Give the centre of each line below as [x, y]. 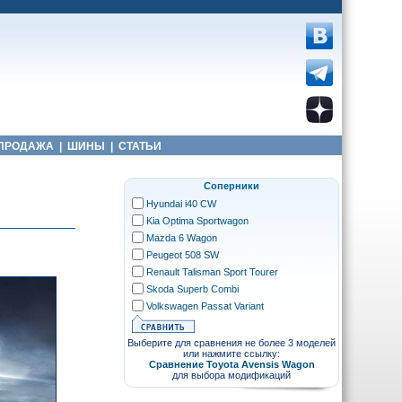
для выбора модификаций [232, 375]
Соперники [232, 186]
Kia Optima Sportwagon [197, 221]
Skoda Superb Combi [192, 289]
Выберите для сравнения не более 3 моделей [232, 343]
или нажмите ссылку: [232, 354]
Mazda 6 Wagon [182, 238]
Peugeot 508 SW [183, 255]
